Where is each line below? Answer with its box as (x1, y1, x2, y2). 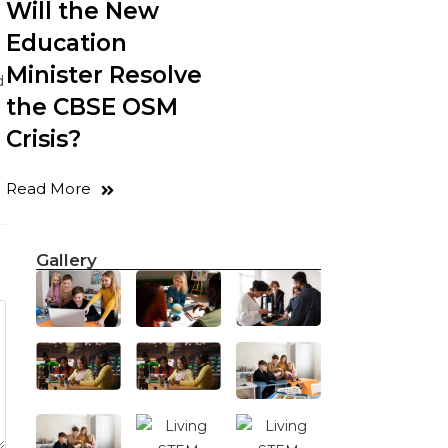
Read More (6, 179, 91, 198)
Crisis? (6, 125, 81, 153)
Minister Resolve (6, 61, 202, 89)
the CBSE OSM (6, 93, 178, 121)
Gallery (36, 250, 97, 270)
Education (6, 29, 127, 57)
